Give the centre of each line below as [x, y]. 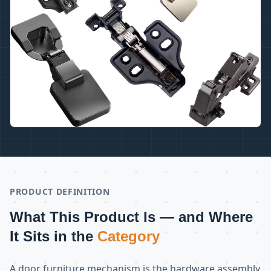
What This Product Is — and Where [131, 217]
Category [129, 236]
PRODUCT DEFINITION [60, 191]
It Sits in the [54, 236]
